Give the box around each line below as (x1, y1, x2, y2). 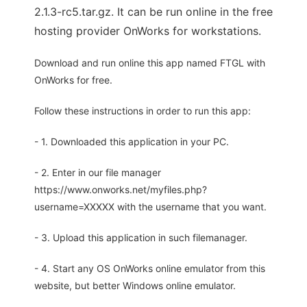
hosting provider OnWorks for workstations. (34, 24, 261, 38)
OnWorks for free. (34, 74, 112, 86)
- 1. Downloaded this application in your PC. (34, 136, 229, 148)
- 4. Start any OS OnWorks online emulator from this (34, 262, 265, 275)
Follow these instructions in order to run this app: (34, 105, 251, 117)
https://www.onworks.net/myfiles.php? (34, 184, 207, 196)
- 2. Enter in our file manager (34, 167, 161, 179)
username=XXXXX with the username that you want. (34, 201, 267, 213)
